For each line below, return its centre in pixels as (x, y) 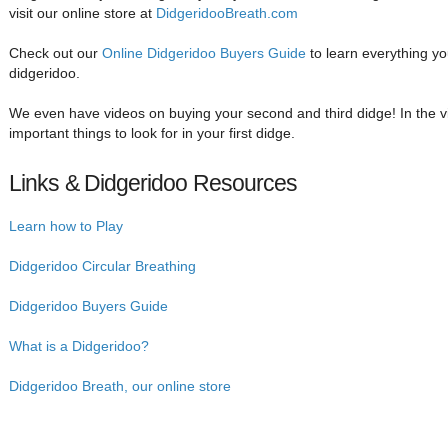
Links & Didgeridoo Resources (153, 182)
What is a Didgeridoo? (79, 346)
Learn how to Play (66, 226)
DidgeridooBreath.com (227, 13)
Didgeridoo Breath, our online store (120, 386)
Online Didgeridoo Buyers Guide (204, 53)
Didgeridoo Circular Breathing (102, 266)
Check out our (55, 53)
